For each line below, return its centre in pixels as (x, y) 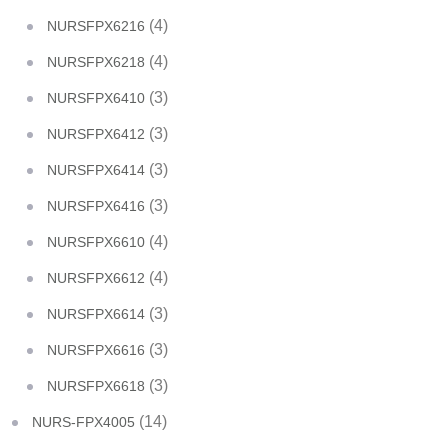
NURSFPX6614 (96, 314)
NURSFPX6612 (96, 278)
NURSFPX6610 (96, 242)
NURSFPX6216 (96, 26)
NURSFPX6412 (96, 134)
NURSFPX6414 (96, 170)
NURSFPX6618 (96, 386)
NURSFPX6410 (96, 98)
